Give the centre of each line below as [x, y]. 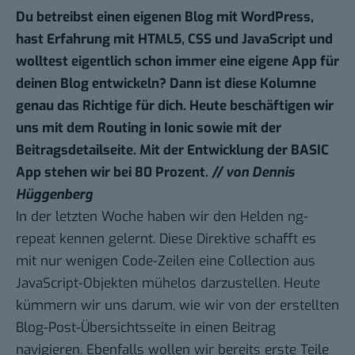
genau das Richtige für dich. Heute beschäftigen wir [175, 106]
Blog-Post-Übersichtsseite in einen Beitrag [146, 328]
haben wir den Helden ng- [226, 217]
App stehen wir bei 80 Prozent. [114, 173]
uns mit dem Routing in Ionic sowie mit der [149, 128]
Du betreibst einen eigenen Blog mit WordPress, [165, 17]
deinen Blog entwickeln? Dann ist [120, 84]
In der [36, 217]
